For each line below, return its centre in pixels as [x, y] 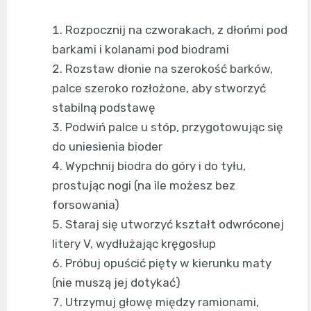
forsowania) [86, 204]
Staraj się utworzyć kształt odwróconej [175, 224]
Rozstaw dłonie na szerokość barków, [169, 68]
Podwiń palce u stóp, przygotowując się [174, 127]
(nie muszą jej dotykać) [116, 282]
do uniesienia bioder [107, 146]
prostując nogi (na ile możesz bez [144, 185]
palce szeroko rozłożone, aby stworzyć [159, 88]
